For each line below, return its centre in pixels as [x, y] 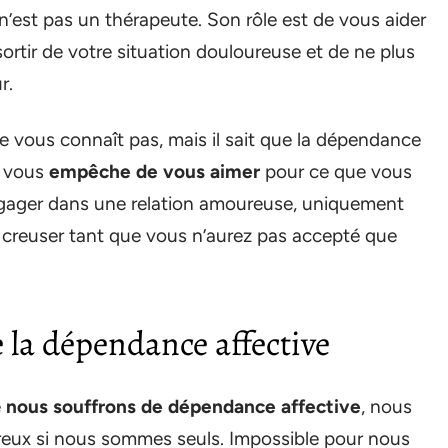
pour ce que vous [336, 171]
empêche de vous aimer [154, 171]
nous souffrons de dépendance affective [183, 406]
